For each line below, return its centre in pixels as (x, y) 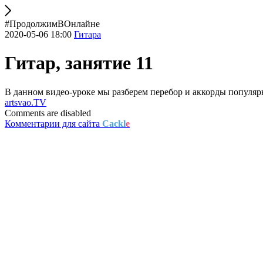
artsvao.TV (26, 102)
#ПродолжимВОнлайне (52, 24)
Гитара (87, 34)
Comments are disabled (48, 113)
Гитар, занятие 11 (79, 63)
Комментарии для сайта (53, 123)
